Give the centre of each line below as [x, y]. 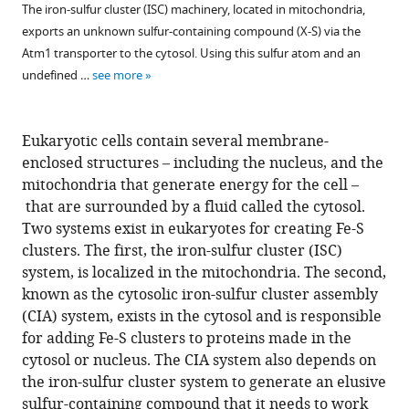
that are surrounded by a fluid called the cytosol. [194, 207]
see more [117, 75]
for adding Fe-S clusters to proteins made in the [187, 339]
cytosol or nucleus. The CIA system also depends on [199, 361]
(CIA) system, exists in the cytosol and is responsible [202, 317]
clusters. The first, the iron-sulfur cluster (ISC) [182, 251]
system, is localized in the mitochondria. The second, [204, 273]
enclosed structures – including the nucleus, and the [203, 163]
